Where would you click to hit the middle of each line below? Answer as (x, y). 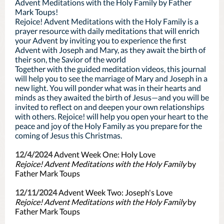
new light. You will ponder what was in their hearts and (108, 88)
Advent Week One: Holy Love (105, 154)
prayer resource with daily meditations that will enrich (107, 31)
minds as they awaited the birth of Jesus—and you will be (112, 97)
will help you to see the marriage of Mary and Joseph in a (111, 78)
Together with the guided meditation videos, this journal (110, 69)
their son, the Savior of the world (71, 59)
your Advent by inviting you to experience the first (101, 40)
